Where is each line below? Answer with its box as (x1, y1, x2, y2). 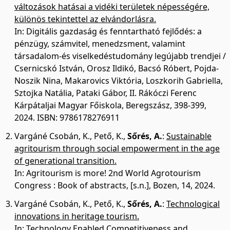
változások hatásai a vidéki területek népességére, (14, 1, 209, 12)
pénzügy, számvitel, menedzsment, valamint (14, 38, 185, 49)
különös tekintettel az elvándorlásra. (14, 13, 156, 25)
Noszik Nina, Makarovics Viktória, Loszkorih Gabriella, (14, 75, 223, 86)
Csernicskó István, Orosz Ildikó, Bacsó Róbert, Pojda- (14, 63, 219, 74)
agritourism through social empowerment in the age (14, 143, 220, 154)
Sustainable (166, 130, 212, 142)
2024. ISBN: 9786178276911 (14, 112, 120, 123)
